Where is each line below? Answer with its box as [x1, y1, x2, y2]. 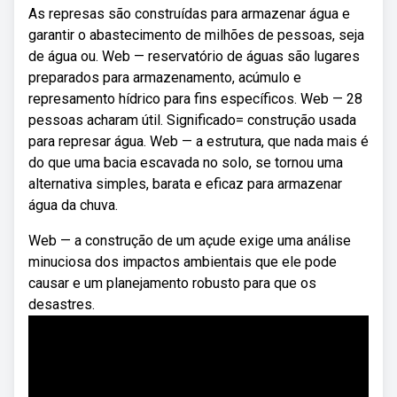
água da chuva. [28, 197, 118, 214]
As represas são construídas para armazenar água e [28, 5, 350, 22]
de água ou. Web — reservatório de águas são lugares [28, 48, 360, 65]
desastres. [28, 296, 95, 313]
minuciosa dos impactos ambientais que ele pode [28, 253, 337, 270]
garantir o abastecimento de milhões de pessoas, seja [28, 27, 364, 43]
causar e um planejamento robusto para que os [28, 275, 316, 292]
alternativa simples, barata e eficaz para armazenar [28, 175, 342, 192]
